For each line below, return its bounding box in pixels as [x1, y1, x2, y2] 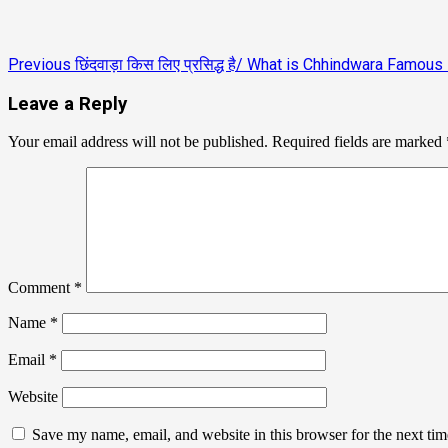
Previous [8, 54, 71, 74]
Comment [8, 279, 74, 297]
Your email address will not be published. [8, 133, 268, 151]
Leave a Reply [8, 92, 127, 115]
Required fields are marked [272, 133, 446, 151]
